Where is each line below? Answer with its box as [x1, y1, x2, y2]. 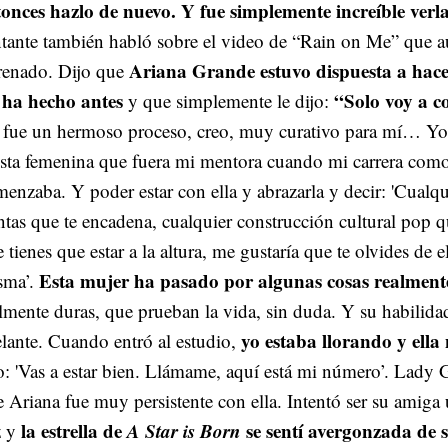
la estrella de [21, 416, 127, 444]
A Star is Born [127, 416, 241, 444]
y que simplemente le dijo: [123, 87, 334, 113]
